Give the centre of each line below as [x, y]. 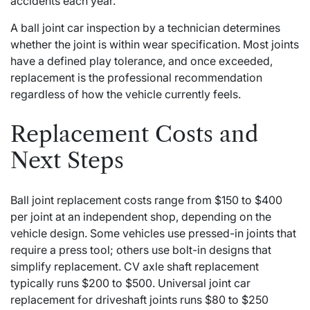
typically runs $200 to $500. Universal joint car [130, 283]
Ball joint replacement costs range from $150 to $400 [146, 200]
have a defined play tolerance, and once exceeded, [142, 61]
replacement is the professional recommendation [136, 78]
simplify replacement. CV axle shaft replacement [135, 267]
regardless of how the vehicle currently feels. [126, 94]
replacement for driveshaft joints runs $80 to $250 [139, 300]
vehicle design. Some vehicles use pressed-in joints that [153, 234]
